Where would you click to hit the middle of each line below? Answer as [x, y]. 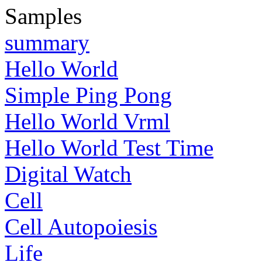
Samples [43, 16]
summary [47, 42]
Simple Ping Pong [88, 95]
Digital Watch [68, 174]
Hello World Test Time [109, 148]
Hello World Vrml [87, 121]
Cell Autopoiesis [81, 227]
